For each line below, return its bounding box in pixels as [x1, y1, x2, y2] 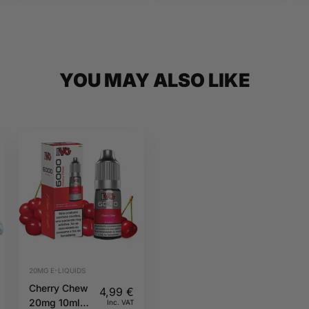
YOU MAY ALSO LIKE [59, 69, 250, 92]
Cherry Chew [28, 281, 88, 294]
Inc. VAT [106, 297, 134, 306]
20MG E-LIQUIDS [28, 266, 86, 275]
